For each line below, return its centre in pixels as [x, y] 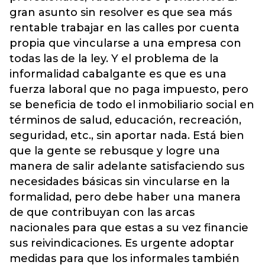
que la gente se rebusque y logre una [115, 151]
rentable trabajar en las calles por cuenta [125, 28]
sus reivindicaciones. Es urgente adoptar [122, 243]
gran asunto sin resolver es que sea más [121, 12]
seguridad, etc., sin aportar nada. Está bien [127, 135]
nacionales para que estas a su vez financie [129, 228]
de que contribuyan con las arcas [102, 212]
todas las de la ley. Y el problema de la [114, 59]
